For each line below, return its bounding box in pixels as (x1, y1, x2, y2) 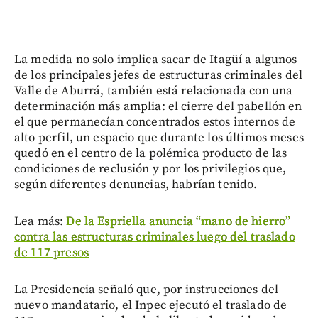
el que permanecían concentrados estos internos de (14, 114, 296, 130)
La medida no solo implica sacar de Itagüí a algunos (14, 51, 297, 67)
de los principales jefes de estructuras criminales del (14, 67, 303, 83)
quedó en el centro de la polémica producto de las (14, 145, 287, 161)
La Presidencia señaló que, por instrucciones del (14, 281, 279, 297)
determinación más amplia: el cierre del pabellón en (14, 98, 302, 114)
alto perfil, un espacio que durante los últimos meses (14, 129, 304, 146)
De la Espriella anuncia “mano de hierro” (66, 213, 291, 229)
